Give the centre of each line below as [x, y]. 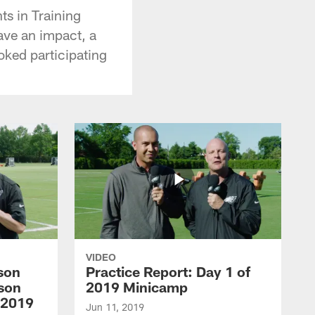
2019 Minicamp [137, 287]
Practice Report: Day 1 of [168, 271]
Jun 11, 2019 [115, 307]
